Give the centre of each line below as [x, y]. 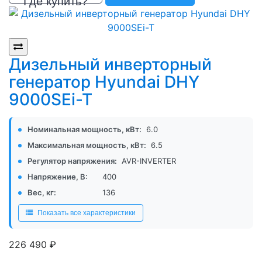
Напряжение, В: [58, 177]
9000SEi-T [51, 100]
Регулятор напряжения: [72, 161]
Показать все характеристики [87, 213]
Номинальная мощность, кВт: [85, 130]
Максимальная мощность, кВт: [87, 145]
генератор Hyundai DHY [104, 82]
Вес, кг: [42, 193]
